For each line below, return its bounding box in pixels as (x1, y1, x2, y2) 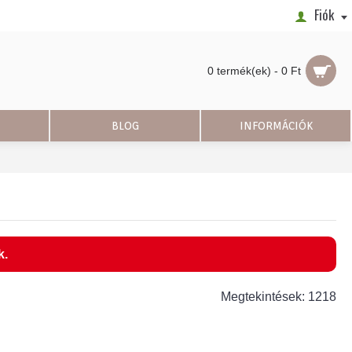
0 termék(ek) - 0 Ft (207, 64, 301, 77)
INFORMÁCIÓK (239, 119, 313, 132)
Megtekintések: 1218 (221, 290, 336, 303)
